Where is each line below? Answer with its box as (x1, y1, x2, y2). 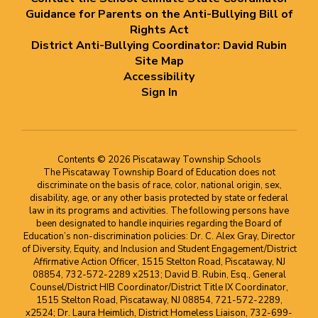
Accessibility (124, 69, 194, 84)
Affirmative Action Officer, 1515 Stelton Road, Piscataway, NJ (33, 256, 285, 268)
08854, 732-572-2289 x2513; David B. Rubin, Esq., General (32, 268, 286, 281)
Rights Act (129, 22, 189, 38)
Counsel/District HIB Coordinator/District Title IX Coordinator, (30, 281, 288, 294)
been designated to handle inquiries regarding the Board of (36, 217, 282, 230)
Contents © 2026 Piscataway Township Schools (57, 153, 261, 166)
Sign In (141, 84, 177, 100)
